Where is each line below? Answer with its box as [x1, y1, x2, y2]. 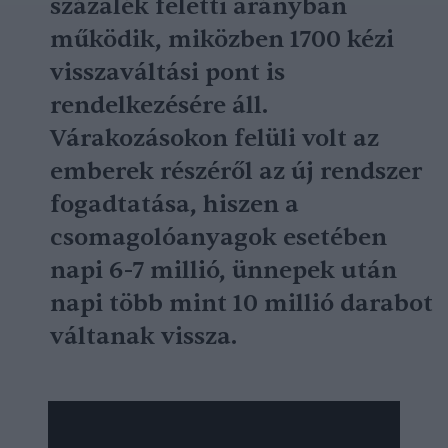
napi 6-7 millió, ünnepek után [50, 255, 397, 286]
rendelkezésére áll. [50, 90, 268, 121]
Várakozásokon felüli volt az [50, 123, 379, 154]
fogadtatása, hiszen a [50, 189, 299, 220]
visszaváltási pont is [50, 57, 285, 88]
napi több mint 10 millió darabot [50, 288, 433, 319]
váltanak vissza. [50, 321, 237, 352]
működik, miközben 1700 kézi [50, 24, 394, 55]
